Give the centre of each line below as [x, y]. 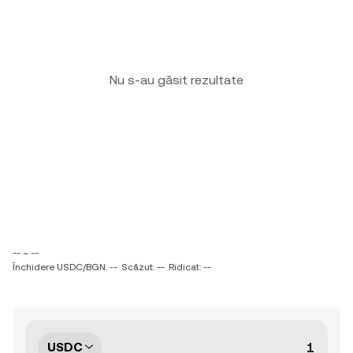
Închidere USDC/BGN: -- [65, 267]
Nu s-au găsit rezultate [176, 80]
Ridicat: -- [190, 267]
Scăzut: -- [143, 267]
